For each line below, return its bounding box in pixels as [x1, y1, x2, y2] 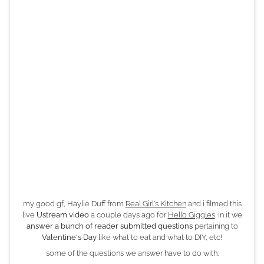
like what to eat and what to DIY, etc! [97, 233, 222, 242]
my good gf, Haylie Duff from [22, 199, 126, 209]
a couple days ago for [88, 210, 168, 220]
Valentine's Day [42, 233, 97, 242]
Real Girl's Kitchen [125, 199, 186, 209]
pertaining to [192, 222, 238, 231]
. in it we [214, 210, 242, 220]
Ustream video [36, 210, 89, 220]
